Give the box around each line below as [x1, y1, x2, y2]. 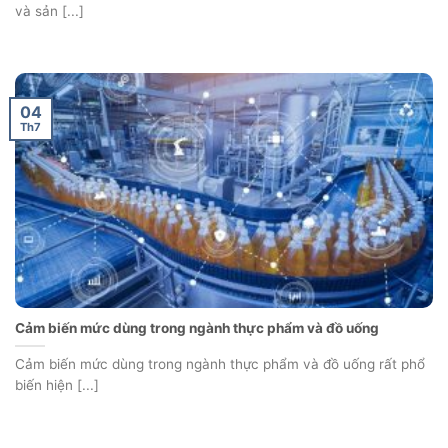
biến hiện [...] [15, 376, 99, 393]
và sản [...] [15, 3, 84, 20]
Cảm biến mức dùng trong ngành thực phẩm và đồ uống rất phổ [15, 355, 425, 372]
